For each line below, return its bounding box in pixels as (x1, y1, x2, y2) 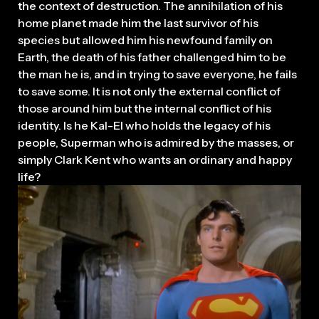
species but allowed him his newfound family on (18, 32, 273, 47)
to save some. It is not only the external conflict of (18, 83, 281, 98)
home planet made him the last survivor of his (18, 15, 258, 30)
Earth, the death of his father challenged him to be (18, 49, 286, 64)
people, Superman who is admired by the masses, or (18, 135, 294, 150)
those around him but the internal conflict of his (18, 100, 271, 115)
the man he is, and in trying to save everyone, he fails (18, 66, 297, 81)
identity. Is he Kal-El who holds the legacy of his (18, 117, 271, 132)
